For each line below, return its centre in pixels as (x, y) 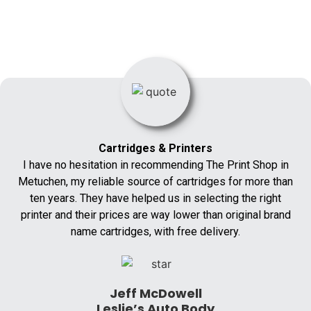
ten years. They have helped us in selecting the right (155, 199)
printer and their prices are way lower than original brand (155, 215)
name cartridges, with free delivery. (155, 232)
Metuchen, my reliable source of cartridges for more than (155, 182)
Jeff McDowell (155, 294)
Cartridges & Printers (155, 149)
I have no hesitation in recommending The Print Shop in (155, 165)
